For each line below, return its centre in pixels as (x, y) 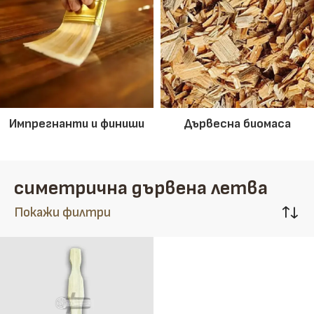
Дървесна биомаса (237, 124)
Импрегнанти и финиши (77, 124)
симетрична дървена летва (141, 188)
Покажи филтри (62, 212)
